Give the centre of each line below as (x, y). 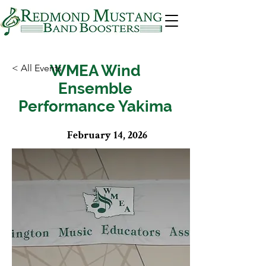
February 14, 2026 (107, 135)
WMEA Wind (95, 71)
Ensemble (95, 88)
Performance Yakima (95, 106)
